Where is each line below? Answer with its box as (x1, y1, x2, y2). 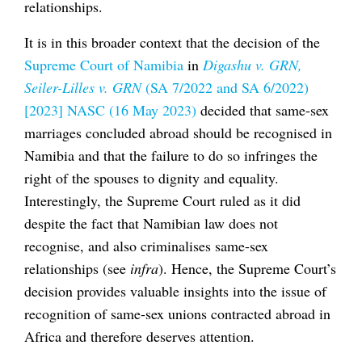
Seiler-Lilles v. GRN (24, 77, 145, 97)
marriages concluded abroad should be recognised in (24, 122, 332, 142)
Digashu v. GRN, (203, 54, 302, 74)
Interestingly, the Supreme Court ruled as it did (24, 190, 301, 210)
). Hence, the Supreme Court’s (158, 258, 336, 278)
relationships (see (24, 258, 130, 278)
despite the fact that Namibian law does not (24, 213, 278, 233)
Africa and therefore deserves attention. (24, 326, 255, 346)
